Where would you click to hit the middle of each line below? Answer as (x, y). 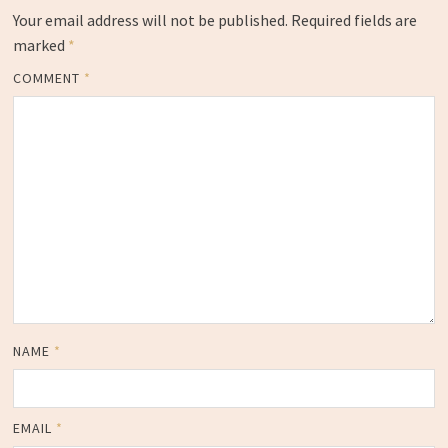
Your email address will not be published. (150, 19)
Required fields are (353, 19)
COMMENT (48, 77)
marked (40, 44)
